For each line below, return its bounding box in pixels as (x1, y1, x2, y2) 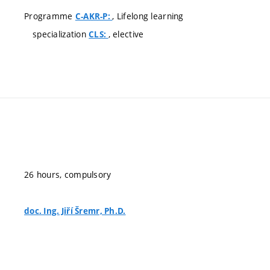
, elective (108, 28, 144, 40)
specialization (33, 28, 89, 40)
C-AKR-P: (75, 10, 113, 22)
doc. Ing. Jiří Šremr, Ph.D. (24, 206, 126, 216)
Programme (24, 10, 75, 22)
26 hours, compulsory (24, 169, 111, 180)
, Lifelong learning (112, 10, 184, 22)
